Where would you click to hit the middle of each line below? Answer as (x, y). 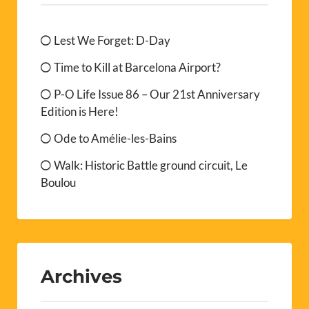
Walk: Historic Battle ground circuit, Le (151, 166)
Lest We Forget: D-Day (112, 41)
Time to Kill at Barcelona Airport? (137, 68)
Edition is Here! (80, 112)
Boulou (58, 183)
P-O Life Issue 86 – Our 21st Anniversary (157, 94)
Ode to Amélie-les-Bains (115, 139)
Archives (81, 277)
